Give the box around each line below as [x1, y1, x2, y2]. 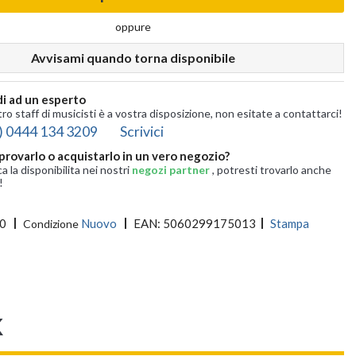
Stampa [269, 216, 309, 231]
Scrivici [119, 122, 164, 140]
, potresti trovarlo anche [211, 162, 331, 176]
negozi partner [131, 162, 212, 176]
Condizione [22, 217, 79, 231]
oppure [115, 20, 152, 34]
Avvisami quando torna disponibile [31, 50, 236, 66]
